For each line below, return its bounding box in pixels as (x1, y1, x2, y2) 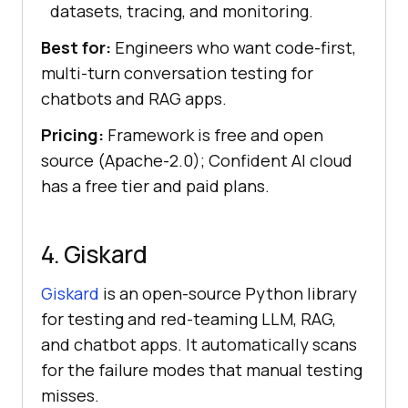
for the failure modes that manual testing (41, 358, 362, 381)
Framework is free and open (104, 123, 323, 146)
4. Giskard (41, 237, 147, 270)
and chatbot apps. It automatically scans (41, 332, 357, 355)
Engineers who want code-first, (111, 36, 356, 58)
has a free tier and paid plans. (41, 174, 270, 197)
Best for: (41, 36, 111, 58)
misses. (41, 383, 99, 406)
